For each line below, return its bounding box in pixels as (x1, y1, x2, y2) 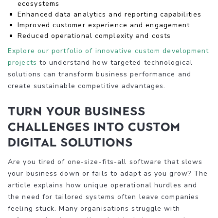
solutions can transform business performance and (8, 69, 191, 79)
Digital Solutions (8, 135, 133, 149)
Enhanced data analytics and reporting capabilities (18, 9, 201, 19)
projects (8, 57, 37, 67)
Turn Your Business (8, 104, 145, 118)
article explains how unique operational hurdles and (8, 180, 198, 190)
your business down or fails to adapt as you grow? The (8, 168, 208, 178)
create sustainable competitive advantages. (8, 81, 166, 91)
